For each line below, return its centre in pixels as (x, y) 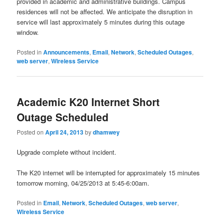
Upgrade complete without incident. (67, 152)
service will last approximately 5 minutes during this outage (101, 22)
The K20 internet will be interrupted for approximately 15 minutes (109, 173)
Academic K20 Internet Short (88, 101)
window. (28, 32)
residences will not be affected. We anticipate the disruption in (105, 12)
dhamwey (107, 132)
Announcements (67, 52)
